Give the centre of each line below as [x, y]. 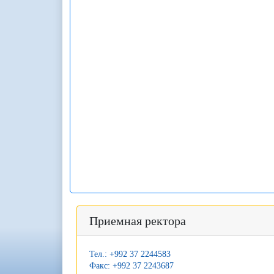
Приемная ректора [138, 221]
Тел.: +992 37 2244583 [130, 254]
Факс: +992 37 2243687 [132, 266]
